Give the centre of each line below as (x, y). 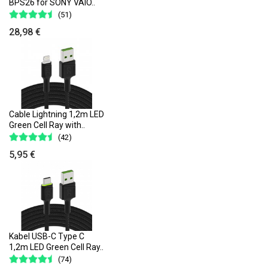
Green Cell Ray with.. (47, 125)
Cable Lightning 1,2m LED (57, 114)
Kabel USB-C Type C (47, 237)
